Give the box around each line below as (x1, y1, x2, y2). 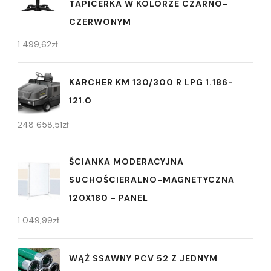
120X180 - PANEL (69, 192, 148, 203)
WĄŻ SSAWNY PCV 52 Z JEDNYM (69, 253, 218, 264)
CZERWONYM (69, 16, 131, 27)
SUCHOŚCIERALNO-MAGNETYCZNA (69, 174, 235, 185)
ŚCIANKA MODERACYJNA (69, 155, 184, 167)
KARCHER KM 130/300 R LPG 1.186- (69, 77, 233, 88)
